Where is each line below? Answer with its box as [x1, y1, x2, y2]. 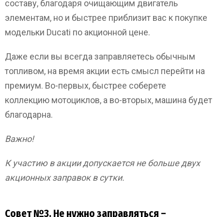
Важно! [5, 134, 34, 144]
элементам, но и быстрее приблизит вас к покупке [5, 13, 207, 23]
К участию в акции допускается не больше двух [5, 158, 200, 169]
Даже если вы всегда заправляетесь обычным [5, 51, 195, 62]
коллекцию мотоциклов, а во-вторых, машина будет [5, 95, 212, 106]
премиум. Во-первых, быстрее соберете [5, 80, 166, 91]
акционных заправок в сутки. [5, 172, 124, 183]
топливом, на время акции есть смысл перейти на [5, 66, 205, 77]
